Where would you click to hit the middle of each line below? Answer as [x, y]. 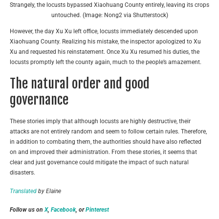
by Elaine [49, 191]
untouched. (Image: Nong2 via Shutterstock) [109, 15]
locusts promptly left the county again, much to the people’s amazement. [106, 62]
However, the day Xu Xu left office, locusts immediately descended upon [104, 31]
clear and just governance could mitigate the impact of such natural [99, 162]
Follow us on [27, 209]
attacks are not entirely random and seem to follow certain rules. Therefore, [108, 131]
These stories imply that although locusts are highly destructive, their [100, 121]
